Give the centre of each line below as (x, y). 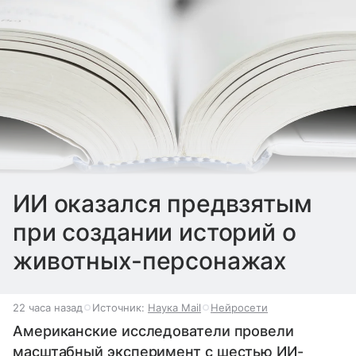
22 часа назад (48, 308)
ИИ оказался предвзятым (163, 204)
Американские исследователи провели (153, 331)
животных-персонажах (150, 261)
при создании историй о (155, 232)
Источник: (120, 308)
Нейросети (239, 308)
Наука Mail (174, 308)
